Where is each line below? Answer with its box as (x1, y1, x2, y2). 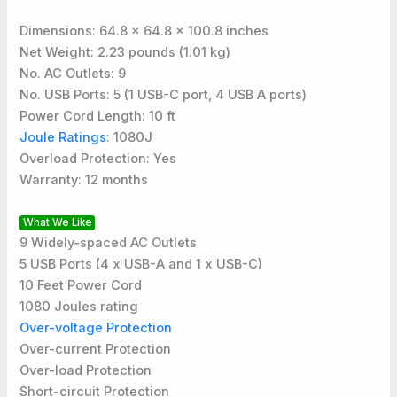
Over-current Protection (19, 341, 172, 358)
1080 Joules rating (19, 299, 139, 315)
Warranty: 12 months (19, 172, 149, 189)
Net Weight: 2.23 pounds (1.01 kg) (19, 44, 231, 61)
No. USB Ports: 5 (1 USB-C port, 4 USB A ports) (19, 87, 307, 104)
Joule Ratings (19, 129, 107, 146)
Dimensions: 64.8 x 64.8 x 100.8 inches (19, 23, 269, 40)
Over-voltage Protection (19, 320, 173, 337)
